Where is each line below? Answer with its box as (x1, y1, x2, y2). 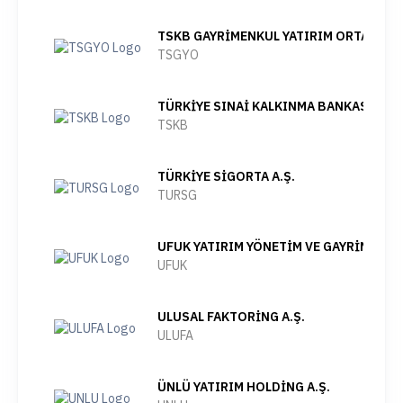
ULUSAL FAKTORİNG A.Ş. (157, 309, 305, 325)
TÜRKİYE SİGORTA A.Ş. (157, 168, 295, 184)
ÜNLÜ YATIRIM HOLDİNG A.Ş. (157, 379, 330, 395)
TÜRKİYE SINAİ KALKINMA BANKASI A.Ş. (157, 98, 399, 114)
